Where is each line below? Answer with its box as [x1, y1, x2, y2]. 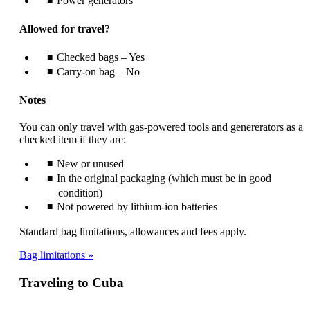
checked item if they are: [19, 134, 126, 146]
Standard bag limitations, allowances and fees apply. [19, 226, 246, 238]
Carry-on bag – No [57, 65, 140, 77]
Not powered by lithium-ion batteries [57, 201, 217, 213]
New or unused [57, 158, 124, 170]
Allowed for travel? [19, 23, 110, 35]
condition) [58, 187, 102, 199]
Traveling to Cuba [19, 275, 124, 291]
